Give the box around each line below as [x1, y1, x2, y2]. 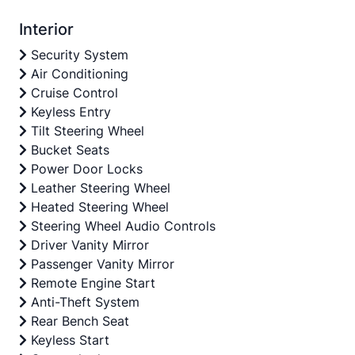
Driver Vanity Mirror [27, 236, 149, 253]
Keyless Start [27, 331, 109, 348]
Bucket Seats [27, 141, 109, 158]
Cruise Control [27, 84, 118, 101]
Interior [19, 19, 74, 39]
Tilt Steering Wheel [27, 122, 144, 139]
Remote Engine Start [27, 274, 155, 291]
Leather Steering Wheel [27, 179, 170, 196]
